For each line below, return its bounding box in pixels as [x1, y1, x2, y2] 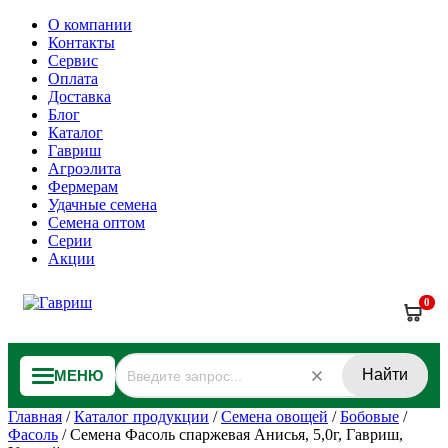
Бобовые [340, 408, 399, 425]
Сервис [48, 52, 98, 69]
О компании [48, 16, 132, 33]
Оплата [48, 70, 98, 87]
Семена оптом [48, 214, 145, 231]
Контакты [48, 34, 115, 51]
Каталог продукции [74, 408, 209, 425]
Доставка [48, 88, 111, 105]
